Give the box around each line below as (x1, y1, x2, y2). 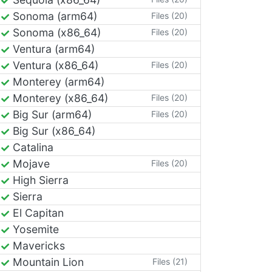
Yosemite (10, 222, 59, 236)
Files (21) (152, 256, 188, 267)
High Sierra (10, 173, 69, 186)
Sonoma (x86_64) (10, 25, 101, 39)
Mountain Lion (10, 255, 84, 268)
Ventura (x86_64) (10, 58, 98, 72)
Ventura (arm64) (10, 42, 95, 55)
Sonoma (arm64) (10, 9, 97, 22)
